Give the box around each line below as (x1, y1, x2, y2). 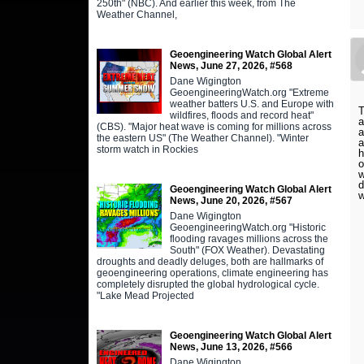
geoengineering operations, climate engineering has (96, 266, 328, 279)
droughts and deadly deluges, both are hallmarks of (96, 255, 323, 267)
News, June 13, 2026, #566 (169, 340, 292, 353)
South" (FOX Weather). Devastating (169, 244, 325, 256)
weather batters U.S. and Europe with (169, 97, 334, 110)
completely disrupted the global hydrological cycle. (96, 278, 319, 290)
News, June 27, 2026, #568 (169, 59, 292, 71)
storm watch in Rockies (96, 143, 198, 155)
